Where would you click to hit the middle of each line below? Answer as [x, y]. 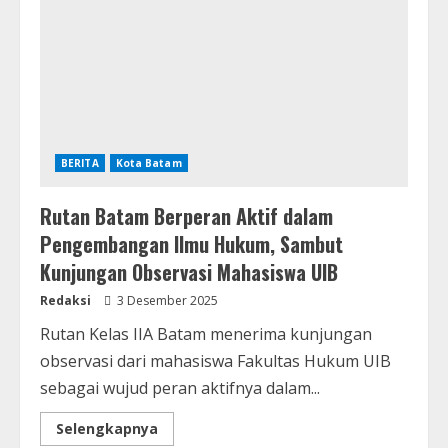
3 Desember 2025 [166, 301]
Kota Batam [148, 163]
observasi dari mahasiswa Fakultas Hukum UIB [215, 361]
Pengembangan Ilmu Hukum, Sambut [191, 244]
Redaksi [65, 301]
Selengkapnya [107, 429]
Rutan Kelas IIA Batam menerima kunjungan [206, 334]
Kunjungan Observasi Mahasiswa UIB [189, 272]
